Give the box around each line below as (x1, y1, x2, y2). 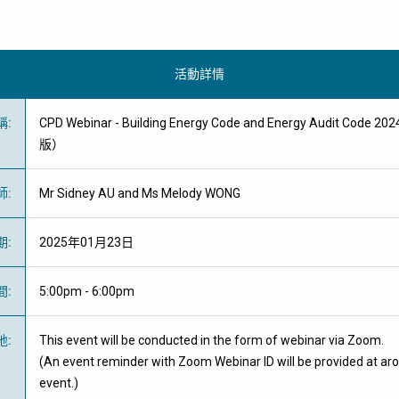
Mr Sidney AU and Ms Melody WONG (39, 186, 240, 200)
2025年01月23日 (39, 235, 134, 249)
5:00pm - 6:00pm (39, 284, 134, 298)
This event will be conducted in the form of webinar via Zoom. (39, 333, 387, 347)
